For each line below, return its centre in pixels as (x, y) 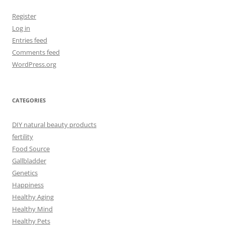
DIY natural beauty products (54, 125)
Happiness (28, 185)
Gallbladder (29, 161)
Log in (21, 28)
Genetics (25, 173)
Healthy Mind (32, 209)
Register (24, 16)
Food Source (31, 149)
